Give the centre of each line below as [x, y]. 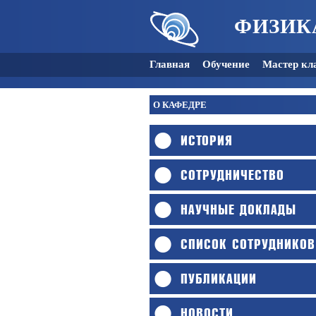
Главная [170, 64]
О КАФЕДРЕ [180, 105]
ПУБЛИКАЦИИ [219, 279]
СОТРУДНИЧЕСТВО [232, 176]
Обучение [226, 64]
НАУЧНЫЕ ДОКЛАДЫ [238, 210]
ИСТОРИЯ [207, 141]
